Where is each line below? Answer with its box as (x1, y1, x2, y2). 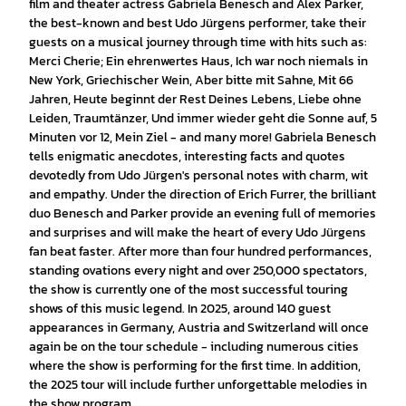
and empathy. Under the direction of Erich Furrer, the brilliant (29, 184, 376, 204)
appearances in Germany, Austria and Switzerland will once (29, 317, 369, 337)
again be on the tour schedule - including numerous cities (29, 336, 359, 356)
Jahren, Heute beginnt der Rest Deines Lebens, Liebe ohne (29, 89, 362, 109)
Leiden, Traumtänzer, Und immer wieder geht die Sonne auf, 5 (29, 108, 377, 128)
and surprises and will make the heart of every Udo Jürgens (29, 222, 366, 242)
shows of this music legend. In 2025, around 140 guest (29, 298, 331, 318)
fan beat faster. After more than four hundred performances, (29, 241, 372, 261)
